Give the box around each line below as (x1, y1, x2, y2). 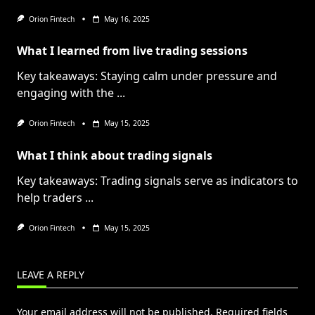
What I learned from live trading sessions (17, 43, 247, 59)
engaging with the (17, 85, 114, 101)
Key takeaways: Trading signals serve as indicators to (17, 172, 298, 188)
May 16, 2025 (103, 14, 150, 25)
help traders (17, 189, 82, 205)
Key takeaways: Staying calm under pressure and (17, 68, 277, 84)
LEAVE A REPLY (17, 267, 84, 281)
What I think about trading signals (17, 147, 212, 163)
